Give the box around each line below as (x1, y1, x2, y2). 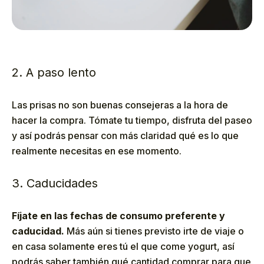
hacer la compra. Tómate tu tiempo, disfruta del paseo (12, 114, 252, 127)
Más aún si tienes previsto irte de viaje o (64, 225, 244, 237)
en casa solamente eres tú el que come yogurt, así (12, 240, 235, 253)
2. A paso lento (12, 65, 96, 80)
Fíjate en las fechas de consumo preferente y (12, 210, 225, 222)
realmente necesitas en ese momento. (12, 145, 181, 157)
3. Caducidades (12, 176, 98, 191)
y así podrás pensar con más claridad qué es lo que (12, 130, 239, 142)
